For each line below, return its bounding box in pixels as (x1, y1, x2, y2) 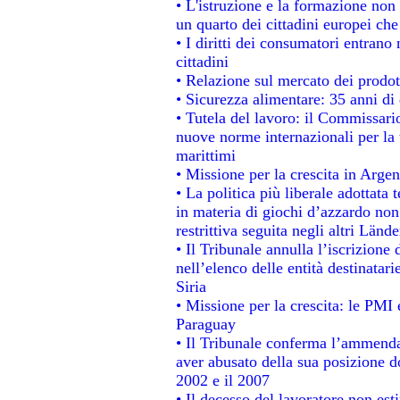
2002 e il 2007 (175, 371, 270, 389)
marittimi (175, 146, 236, 164)
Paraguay (175, 314, 236, 333)
